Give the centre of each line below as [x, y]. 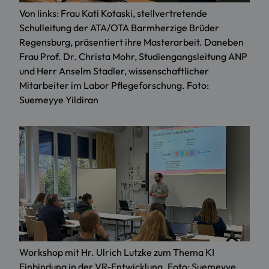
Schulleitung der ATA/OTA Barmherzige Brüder [119, 28]
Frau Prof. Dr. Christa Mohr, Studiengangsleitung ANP [133, 57]
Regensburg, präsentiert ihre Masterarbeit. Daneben [131, 42]
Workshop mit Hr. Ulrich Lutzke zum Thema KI [117, 252]
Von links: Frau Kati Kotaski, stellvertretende [113, 14]
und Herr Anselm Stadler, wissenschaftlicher [114, 71]
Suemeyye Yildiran [59, 100]
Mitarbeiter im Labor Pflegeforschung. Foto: [114, 86]
